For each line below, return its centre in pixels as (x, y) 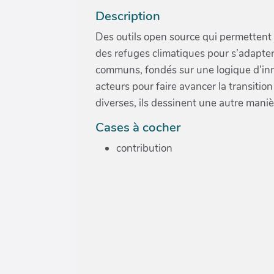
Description (128, 16)
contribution (144, 148)
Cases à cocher (138, 127)
